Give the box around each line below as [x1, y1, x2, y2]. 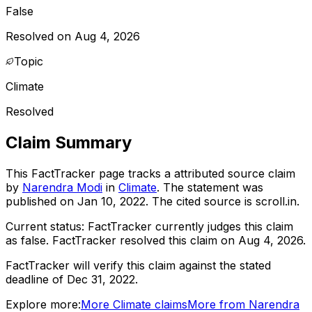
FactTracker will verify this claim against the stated [6, 258, 271, 272]
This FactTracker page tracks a [6, 166, 174, 180]
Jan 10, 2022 [77, 194, 146, 208]
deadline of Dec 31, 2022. [6, 272, 138, 286]
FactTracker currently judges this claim [88, 219, 293, 233]
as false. [6, 233, 49, 247]
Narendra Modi [22, 180, 102, 194]
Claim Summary [6, 132, 132, 153]
